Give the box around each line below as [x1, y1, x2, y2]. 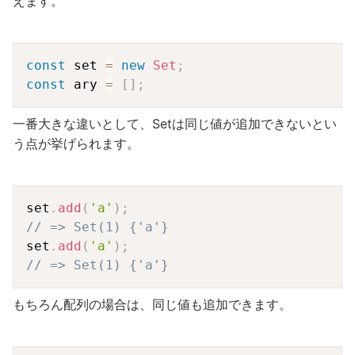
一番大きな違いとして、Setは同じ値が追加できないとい [13, 115, 337, 132]
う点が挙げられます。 [13, 135, 139, 151]
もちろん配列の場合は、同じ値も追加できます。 [13, 296, 292, 312]
